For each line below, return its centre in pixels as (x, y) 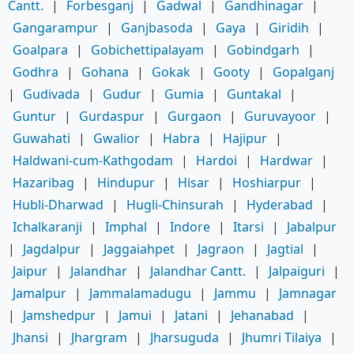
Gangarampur (55, 28)
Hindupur (126, 183)
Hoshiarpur (267, 183)
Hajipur (245, 139)
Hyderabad (280, 205)
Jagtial (285, 249)
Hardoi (217, 161)
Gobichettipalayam (147, 50)
